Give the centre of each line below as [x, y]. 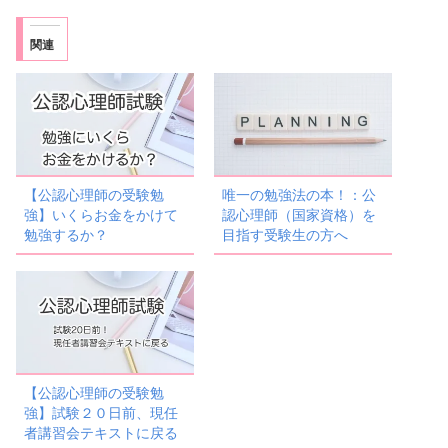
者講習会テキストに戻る [101, 433]
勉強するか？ [66, 234]
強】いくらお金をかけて [101, 214]
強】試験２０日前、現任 [101, 413]
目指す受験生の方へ [285, 234]
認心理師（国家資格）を [299, 214]
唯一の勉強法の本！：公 [299, 194]
